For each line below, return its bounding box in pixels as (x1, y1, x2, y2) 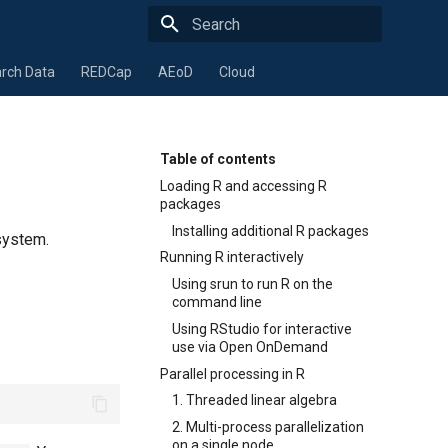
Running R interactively (160, 249, 304, 266)
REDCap (81, 64, 132, 80)
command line (172, 294, 262, 310)
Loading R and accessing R (160, 177, 327, 194)
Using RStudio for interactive (172, 320, 352, 337)
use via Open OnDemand (172, 338, 328, 355)
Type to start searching (192, 52, 324, 67)
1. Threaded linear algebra (172, 392, 337, 409)
